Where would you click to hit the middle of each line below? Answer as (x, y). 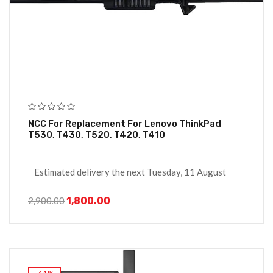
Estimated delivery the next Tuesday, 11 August (130, 172)
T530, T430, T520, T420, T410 (97, 135)
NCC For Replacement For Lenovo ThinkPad (47, 124)
